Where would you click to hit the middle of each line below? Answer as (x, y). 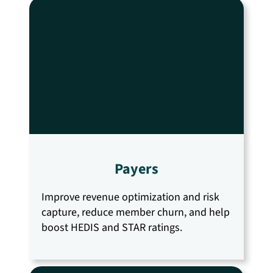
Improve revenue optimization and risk (130, 197)
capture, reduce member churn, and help (136, 213)
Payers (136, 169)
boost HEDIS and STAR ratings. (112, 228)
